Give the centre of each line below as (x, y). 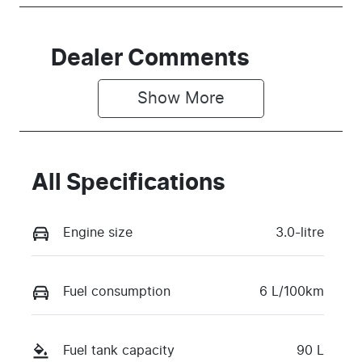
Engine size (98, 232)
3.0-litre (300, 232)
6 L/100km (292, 291)
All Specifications (128, 183)
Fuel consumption (117, 291)
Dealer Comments (150, 59)
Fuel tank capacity (119, 350)
